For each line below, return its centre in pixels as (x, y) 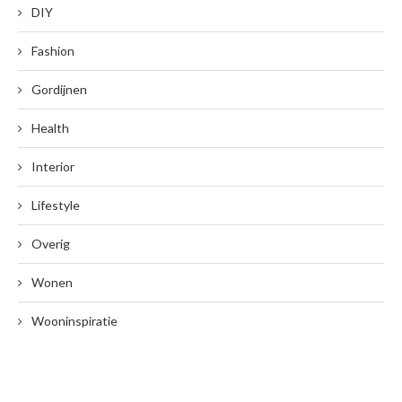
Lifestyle (56, 205)
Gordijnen (59, 89)
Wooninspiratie (74, 321)
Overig (51, 244)
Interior (53, 166)
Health (50, 128)
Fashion (53, 51)
